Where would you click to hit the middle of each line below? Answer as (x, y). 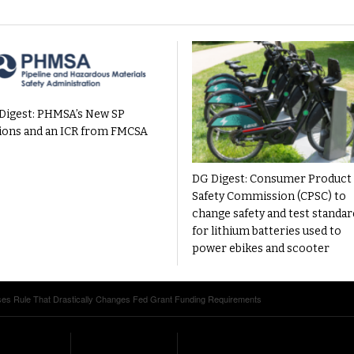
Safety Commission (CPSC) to (269, 196)
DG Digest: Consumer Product (272, 179)
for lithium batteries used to (267, 231)
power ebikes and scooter (261, 249)
